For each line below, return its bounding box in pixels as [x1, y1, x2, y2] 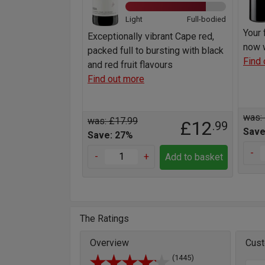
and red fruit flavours [88, 59, 173, 70]
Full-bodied [187, 14, 226, 24]
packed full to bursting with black [88, 44, 224, 56]
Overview [90, 237, 129, 248]
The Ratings [80, 212, 129, 224]
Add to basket [164, 151, 223, 163]
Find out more [88, 73, 144, 85]
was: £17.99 [88, 115, 138, 127]
